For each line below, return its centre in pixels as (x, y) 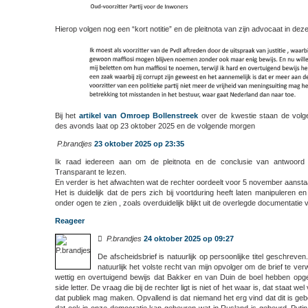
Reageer (70, 220)
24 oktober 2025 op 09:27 (189, 238)
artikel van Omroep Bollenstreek (139, 115)
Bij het (67, 115)
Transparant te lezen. (91, 172)
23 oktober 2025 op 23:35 (139, 143)
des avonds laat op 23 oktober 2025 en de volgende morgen (155, 125)
